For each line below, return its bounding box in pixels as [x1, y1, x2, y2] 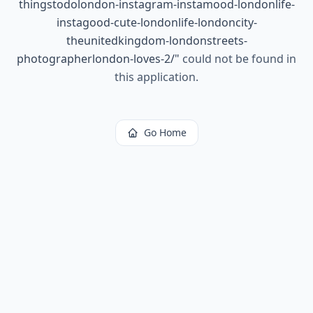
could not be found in [180, 51, 296, 66]
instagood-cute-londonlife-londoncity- [56, 15, 257, 30]
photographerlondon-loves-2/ [17, 51, 175, 66]
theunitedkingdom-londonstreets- [66, 33, 247, 48]
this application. [115, 69, 198, 85]
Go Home [143, 126, 187, 139]
